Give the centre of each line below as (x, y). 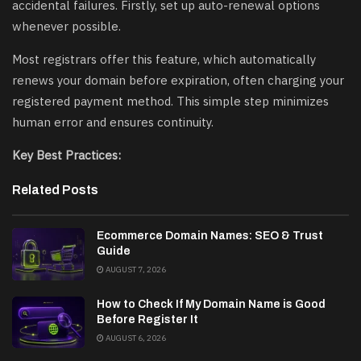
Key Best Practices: (66, 156)
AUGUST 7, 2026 (135, 270)
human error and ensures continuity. (113, 122)
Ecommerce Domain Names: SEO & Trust (210, 236)
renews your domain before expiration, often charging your (178, 81)
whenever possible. (66, 27)
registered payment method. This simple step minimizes (170, 102)
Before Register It (147, 319)
